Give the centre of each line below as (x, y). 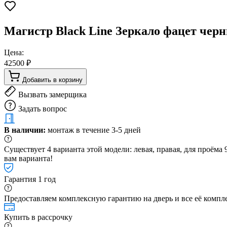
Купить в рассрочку (38, 217)
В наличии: (25, 130)
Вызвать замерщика (52, 94)
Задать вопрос (43, 108)
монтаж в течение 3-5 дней (93, 130)
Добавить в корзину (52, 80)
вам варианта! (28, 158)
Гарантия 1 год (30, 179)
